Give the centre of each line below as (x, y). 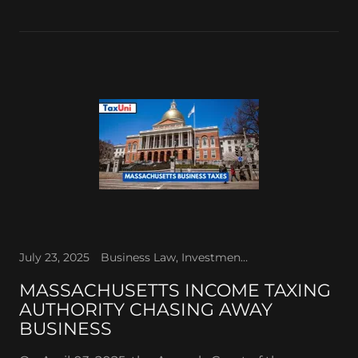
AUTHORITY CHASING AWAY (146, 310)
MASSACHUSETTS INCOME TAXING (175, 290)
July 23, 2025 (54, 257)
